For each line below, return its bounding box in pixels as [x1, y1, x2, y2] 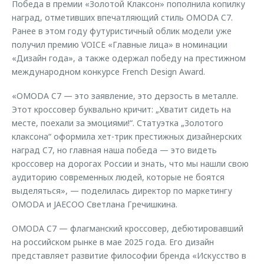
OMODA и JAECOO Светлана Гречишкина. [12, 199, 177, 210]
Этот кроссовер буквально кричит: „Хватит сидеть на [12, 104, 231, 115]
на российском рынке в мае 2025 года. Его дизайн [12, 236, 214, 247]
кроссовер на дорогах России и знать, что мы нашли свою [12, 158, 249, 169]
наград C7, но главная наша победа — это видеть [12, 144, 217, 156]
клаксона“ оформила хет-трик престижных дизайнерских [12, 131, 242, 142]
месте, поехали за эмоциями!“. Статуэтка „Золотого [12, 117, 223, 128]
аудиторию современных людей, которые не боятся [12, 171, 225, 183]
